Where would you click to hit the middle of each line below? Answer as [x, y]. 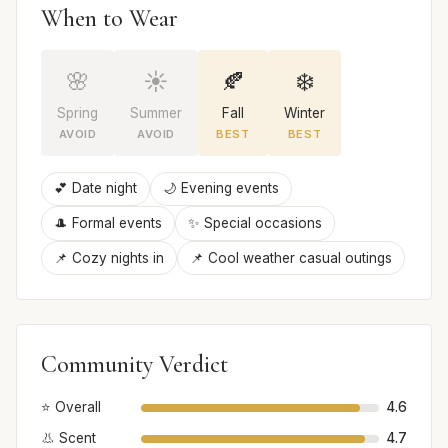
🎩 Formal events [108, 223]
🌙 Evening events [221, 188]
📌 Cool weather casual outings [291, 257]
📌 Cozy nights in [109, 257]
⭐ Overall [71, 407]
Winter [304, 112]
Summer [156, 112]
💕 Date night [95, 188]
